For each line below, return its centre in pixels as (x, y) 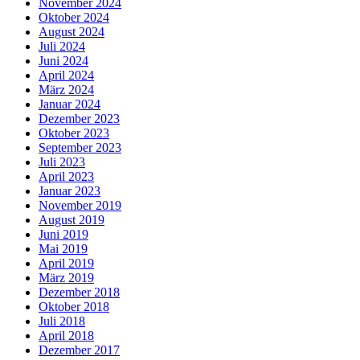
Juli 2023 (62, 162)
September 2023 (80, 147)
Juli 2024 (62, 46)
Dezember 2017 (79, 350)
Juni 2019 (63, 234)
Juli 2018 (62, 321)
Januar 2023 (70, 190)
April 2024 (66, 75)
